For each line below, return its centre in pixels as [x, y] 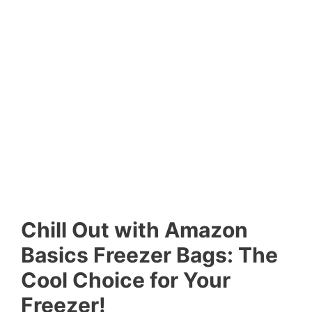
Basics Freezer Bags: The [149, 255]
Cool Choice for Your [126, 280]
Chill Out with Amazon [134, 230]
